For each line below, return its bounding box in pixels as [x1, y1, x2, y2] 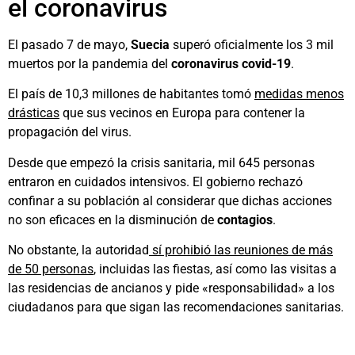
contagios [217, 212, 273, 227]
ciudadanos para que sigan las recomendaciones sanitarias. [8, 300, 344, 315]
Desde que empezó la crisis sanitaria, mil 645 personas [8, 155, 315, 170]
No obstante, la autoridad [8, 242, 149, 258]
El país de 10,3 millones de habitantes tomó [8, 86, 254, 102]
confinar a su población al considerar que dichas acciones [8, 193, 332, 208]
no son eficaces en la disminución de [8, 212, 217, 227]
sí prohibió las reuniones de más [149, 242, 333, 258]
